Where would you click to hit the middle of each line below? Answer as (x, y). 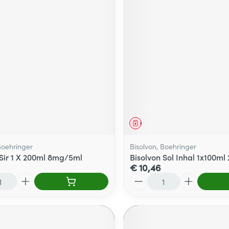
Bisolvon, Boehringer (163, 146)
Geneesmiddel (160, 123)
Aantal (141, 177)
